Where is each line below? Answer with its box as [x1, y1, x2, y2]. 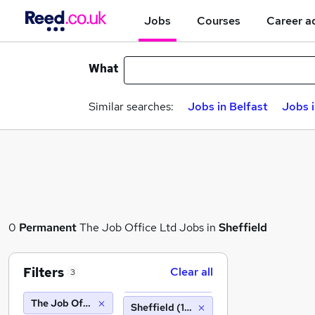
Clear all [170, 264, 213, 279]
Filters [23, 264, 64, 281]
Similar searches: [89, 99, 174, 114]
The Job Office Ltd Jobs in [77, 220, 219, 235]
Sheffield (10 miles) [131, 301, 221, 314]
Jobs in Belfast [188, 99, 268, 114]
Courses [197, 13, 240, 28]
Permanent [19, 220, 77, 235]
